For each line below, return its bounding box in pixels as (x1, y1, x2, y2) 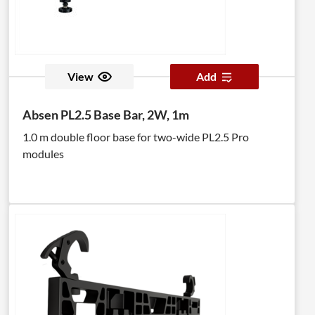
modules (22, 147, 64, 161)
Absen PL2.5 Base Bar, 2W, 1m (22, 107, 189, 123)
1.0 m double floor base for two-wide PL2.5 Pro (22, 130, 249, 144)
